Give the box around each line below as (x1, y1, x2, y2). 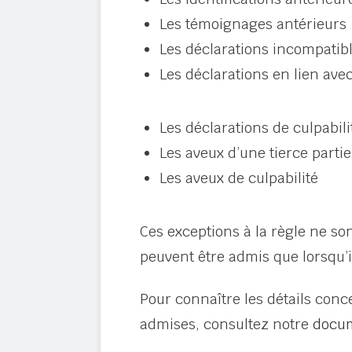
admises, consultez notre (139, 315, 313, 333)
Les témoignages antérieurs (159, 15, 346, 33)
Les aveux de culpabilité (159, 169, 318, 187)
